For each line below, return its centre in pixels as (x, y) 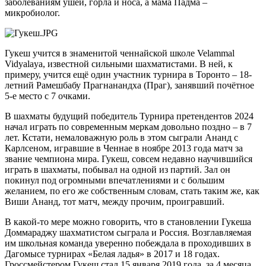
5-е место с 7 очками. (47, 96)
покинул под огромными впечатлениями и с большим (115, 180)
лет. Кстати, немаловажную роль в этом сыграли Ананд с (121, 137)
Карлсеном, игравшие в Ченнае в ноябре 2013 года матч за (124, 148)
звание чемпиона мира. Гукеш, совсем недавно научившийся (129, 159)
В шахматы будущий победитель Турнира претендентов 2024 (129, 116)
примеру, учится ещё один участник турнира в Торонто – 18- (128, 74)
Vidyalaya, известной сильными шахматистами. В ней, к (119, 64)
